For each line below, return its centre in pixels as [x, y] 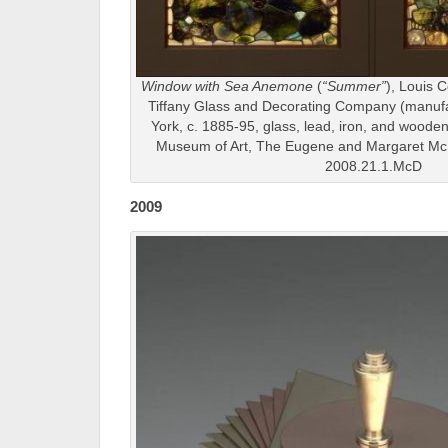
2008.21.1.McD [373, 166]
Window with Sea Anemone [226, 86]
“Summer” [353, 86]
